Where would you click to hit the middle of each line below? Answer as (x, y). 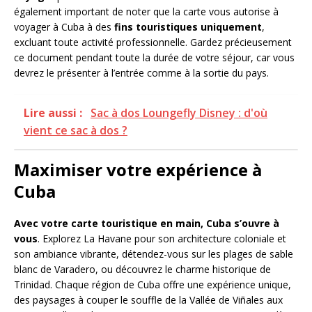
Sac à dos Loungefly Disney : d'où (179, 113)
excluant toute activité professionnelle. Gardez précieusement (153, 42)
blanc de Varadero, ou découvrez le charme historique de (142, 270)
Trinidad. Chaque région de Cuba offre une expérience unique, (153, 285)
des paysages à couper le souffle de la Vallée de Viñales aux (148, 300)
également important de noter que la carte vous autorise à (146, 12)
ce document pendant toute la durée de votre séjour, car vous (154, 58)
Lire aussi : (54, 113)
